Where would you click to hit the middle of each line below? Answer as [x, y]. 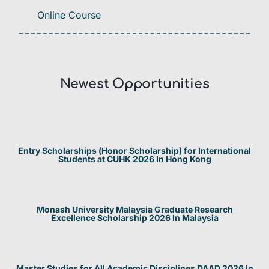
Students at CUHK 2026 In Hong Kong [134, 159]
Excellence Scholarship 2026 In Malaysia [134, 218]
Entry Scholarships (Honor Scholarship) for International [134, 151]
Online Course [69, 15]
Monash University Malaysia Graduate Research [134, 210]
